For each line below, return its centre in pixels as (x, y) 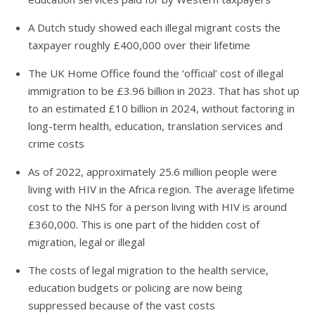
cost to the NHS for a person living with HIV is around (157, 206)
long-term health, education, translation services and (155, 126)
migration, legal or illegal (86, 242)
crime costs (56, 143)
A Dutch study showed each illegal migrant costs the (154, 27)
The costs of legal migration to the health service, (148, 270)
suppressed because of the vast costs (122, 305)
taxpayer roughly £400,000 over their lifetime (139, 45)
